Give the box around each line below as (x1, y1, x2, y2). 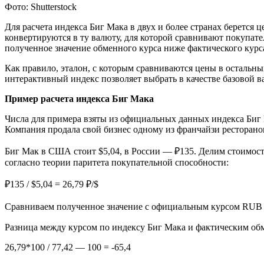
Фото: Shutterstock (5, 2, 77, 12)
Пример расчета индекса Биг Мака (5, 94, 154, 104)
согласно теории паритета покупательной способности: (5, 157, 229, 168)
